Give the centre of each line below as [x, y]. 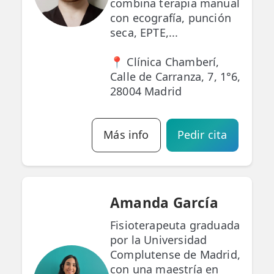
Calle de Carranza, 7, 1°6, [176, 77]
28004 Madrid [146, 91]
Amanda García [164, 203]
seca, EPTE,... [144, 33]
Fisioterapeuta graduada [175, 225]
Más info [126, 135]
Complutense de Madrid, [175, 255]
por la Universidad [159, 240]
